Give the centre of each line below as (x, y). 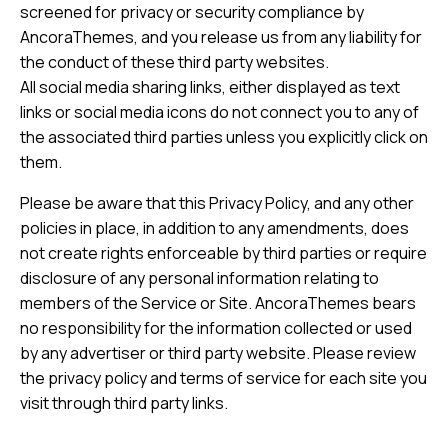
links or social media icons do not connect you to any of (219, 112)
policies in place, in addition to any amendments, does (214, 228)
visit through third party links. (124, 403)
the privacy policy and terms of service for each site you (223, 378)
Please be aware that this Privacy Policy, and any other (217, 203)
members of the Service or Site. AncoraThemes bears (218, 303)
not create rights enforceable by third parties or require (223, 253)
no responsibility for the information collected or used (216, 328)
